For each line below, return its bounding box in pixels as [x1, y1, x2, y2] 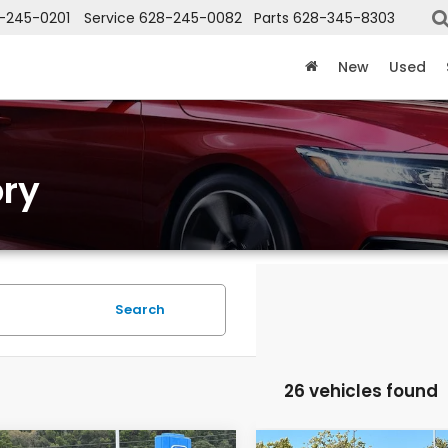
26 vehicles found [283, 379, 438, 403]
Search [115, 300, 165, 319]
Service [84, 8, 135, 29]
